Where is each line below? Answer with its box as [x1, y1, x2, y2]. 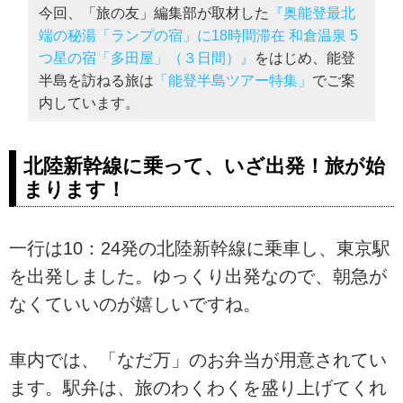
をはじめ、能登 [255, 49, 356, 66]
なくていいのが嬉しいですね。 [9, 294, 261, 315]
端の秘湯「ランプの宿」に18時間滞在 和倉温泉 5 [39, 27, 359, 43]
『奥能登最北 [269, 4, 356, 21]
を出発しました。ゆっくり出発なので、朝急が [9, 266, 387, 287]
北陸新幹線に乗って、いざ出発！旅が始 [23, 154, 385, 177]
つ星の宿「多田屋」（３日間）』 [39, 49, 255, 66]
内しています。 [39, 94, 140, 111]
